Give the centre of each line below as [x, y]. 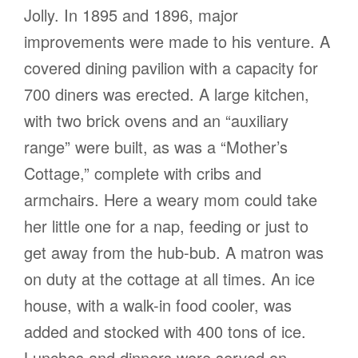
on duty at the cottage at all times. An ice [169, 279]
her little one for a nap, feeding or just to [166, 226]
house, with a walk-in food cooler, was [158, 305]
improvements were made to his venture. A [177, 42]
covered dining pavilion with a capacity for [171, 68]
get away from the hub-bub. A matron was [174, 253]
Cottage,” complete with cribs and [143, 173]
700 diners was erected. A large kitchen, [167, 94]
